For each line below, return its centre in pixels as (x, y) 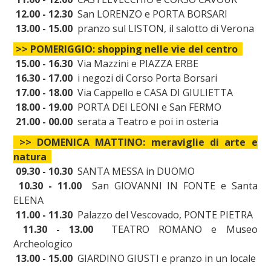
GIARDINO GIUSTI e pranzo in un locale (165, 258)
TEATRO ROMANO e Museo (175, 229)
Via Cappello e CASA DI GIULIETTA (153, 92)
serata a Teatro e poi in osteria (146, 121)
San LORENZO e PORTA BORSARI (150, 14)
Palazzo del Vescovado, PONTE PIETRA (163, 214)
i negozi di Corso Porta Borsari (145, 78)
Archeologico (43, 243)
